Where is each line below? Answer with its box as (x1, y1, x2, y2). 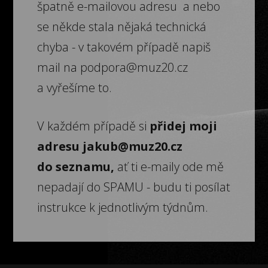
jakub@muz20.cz (83, 138, 183, 155)
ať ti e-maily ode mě (114, 159, 224, 175)
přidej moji (150, 118, 218, 135)
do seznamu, (37, 159, 115, 175)
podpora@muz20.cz (80, 59, 188, 76)
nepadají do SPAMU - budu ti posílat (37, 179, 231, 196)
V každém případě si (37, 118, 150, 135)
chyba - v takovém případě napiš (37, 39, 211, 56)
